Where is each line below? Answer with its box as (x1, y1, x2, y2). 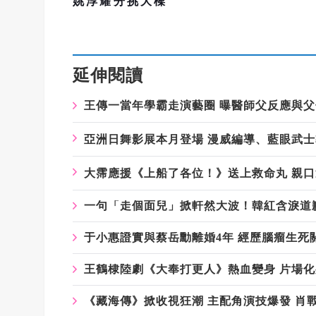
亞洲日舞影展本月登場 (84, 133, 204, 146)
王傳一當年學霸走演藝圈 (84, 99, 216, 112)
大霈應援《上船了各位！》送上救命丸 (84, 167, 288, 180)
